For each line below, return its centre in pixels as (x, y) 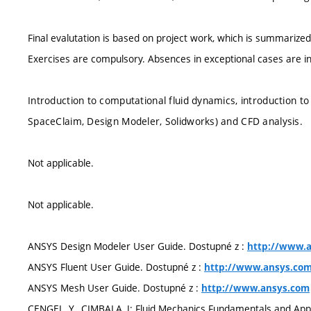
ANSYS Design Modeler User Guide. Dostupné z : (137, 246)
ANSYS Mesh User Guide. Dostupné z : (115, 288)
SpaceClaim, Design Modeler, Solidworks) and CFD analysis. (165, 121)
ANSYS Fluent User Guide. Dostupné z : (116, 267)
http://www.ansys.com (255, 288)
